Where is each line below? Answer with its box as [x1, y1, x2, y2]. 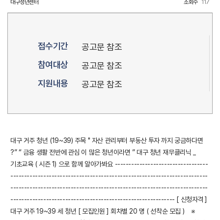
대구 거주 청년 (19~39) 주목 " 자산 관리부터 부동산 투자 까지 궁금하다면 [10, 137, 203, 144]
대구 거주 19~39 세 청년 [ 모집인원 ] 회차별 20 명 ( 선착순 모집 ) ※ [10, 207, 195, 215]
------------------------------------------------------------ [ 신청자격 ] [10, 195, 208, 203]
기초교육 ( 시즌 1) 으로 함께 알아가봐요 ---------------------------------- [10, 160, 208, 168]
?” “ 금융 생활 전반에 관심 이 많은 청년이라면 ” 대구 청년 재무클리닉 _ [10, 148, 196, 156]
